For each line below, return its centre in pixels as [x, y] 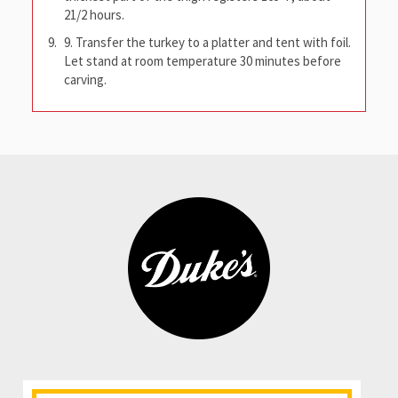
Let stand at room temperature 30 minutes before [203, 61]
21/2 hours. [94, 15]
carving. [85, 80]
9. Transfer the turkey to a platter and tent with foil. [207, 43]
